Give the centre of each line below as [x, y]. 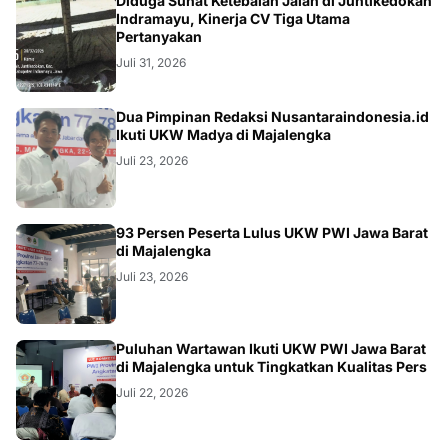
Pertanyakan [159, 36]
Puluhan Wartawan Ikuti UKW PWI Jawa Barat [271, 348]
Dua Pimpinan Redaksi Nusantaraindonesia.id [272, 116]
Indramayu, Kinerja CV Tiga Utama [233, 18]
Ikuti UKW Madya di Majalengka [223, 134]
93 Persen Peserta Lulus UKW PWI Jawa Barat [272, 232]
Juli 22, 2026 [152, 392]
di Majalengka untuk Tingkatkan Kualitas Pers [271, 366]
